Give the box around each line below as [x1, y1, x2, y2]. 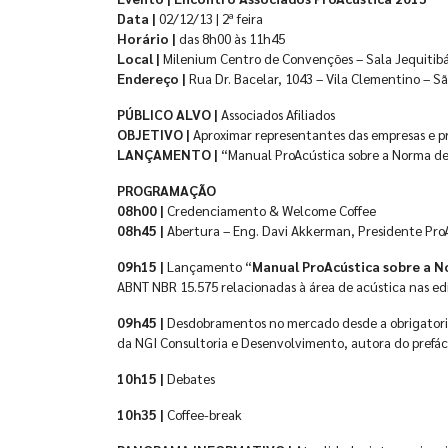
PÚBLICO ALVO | [117, 105, 218, 123]
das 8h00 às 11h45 [176, 29, 285, 47]
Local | [117, 49, 160, 67]
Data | [117, 9, 156, 27]
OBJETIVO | [117, 125, 190, 143]
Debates [164, 369, 215, 387]
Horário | [117, 29, 176, 47]
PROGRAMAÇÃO [117, 181, 216, 199]
